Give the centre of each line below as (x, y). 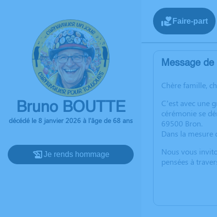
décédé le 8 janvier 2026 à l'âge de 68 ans (71, 120)
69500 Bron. (182, 123)
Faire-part (190, 21)
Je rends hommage (77, 154)
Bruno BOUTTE (71, 108)
